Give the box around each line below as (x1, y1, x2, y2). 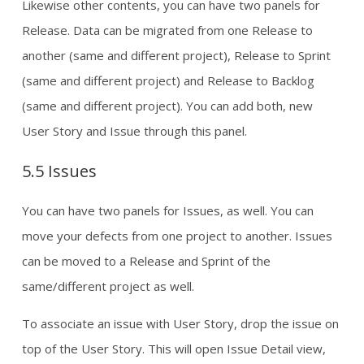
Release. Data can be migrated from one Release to (22, 21, 313, 38)
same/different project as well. (22, 277, 194, 294)
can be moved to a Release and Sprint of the (22, 252, 271, 269)
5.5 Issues (22, 159, 97, 182)
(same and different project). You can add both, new (22, 97, 313, 114)
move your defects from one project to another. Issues (22, 227, 332, 244)
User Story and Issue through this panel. (22, 122, 247, 139)
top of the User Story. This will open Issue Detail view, (22, 340, 326, 357)
